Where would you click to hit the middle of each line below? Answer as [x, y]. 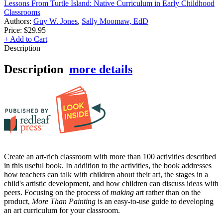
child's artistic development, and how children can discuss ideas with [111, 183]
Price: [13, 30]
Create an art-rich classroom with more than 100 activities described [110, 156]
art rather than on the [167, 192]
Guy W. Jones [56, 21]
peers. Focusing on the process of [57, 192]
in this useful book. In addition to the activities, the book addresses [108, 165]
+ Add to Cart [26, 39]
